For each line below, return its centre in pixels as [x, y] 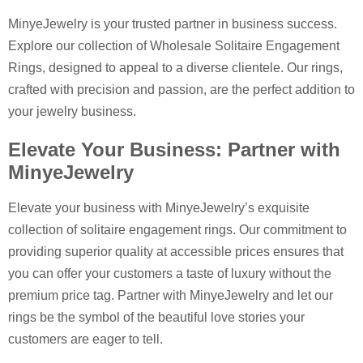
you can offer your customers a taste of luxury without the [170, 274]
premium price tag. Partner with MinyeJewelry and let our [171, 296]
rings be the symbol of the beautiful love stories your [156, 318]
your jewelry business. [72, 112]
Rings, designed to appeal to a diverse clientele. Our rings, [175, 68]
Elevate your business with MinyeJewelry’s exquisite [159, 208]
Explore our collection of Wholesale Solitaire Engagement [174, 46]
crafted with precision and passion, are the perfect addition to [181, 90]
